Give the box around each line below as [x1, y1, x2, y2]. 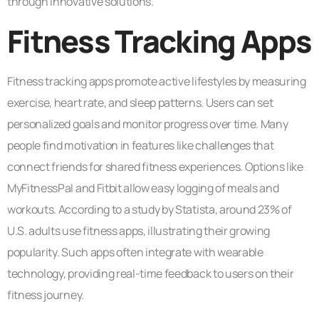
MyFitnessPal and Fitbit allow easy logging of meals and [7, 179, 279, 196]
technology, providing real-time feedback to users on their [7, 265, 294, 281]
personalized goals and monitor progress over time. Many [7, 115, 288, 132]
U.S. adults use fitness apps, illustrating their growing [7, 222, 271, 239]
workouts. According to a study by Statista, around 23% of [7, 201, 292, 217]
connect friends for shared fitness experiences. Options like [7, 158, 303, 174]
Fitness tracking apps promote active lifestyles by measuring [7, 73, 306, 89]
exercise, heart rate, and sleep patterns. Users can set [7, 94, 273, 110]
